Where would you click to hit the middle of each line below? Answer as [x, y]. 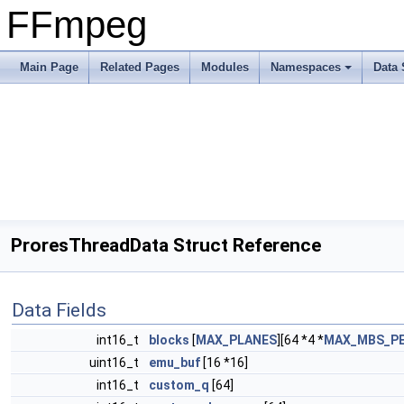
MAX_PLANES [236, 340]
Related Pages [140, 67]
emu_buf [174, 363]
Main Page [49, 67]
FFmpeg [77, 25]
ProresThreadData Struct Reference [166, 245]
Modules [225, 67]
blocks [169, 340]
